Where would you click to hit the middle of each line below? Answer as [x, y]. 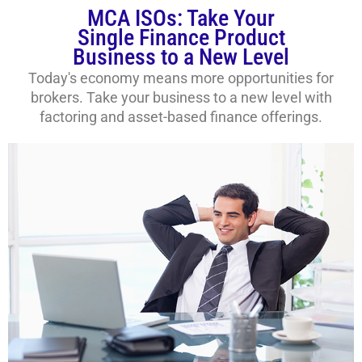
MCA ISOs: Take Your [181, 19]
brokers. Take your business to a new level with [181, 98]
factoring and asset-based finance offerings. [181, 117]
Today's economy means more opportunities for [181, 78]
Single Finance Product [181, 38]
